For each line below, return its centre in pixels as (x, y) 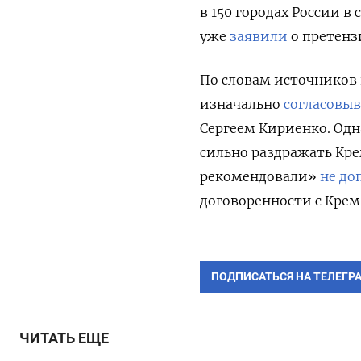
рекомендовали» (258, 176)
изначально (240, 104)
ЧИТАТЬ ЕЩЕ (64, 338)
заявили (259, 36)
